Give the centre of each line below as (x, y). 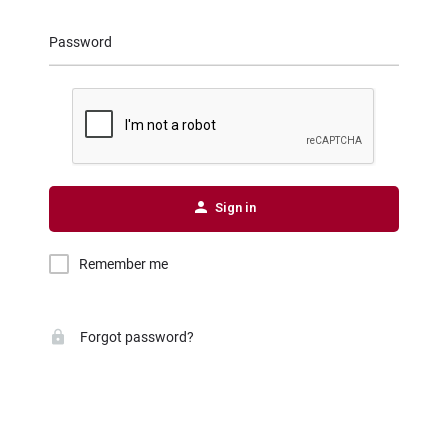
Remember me (123, 264)
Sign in (235, 207)
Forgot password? (135, 337)
